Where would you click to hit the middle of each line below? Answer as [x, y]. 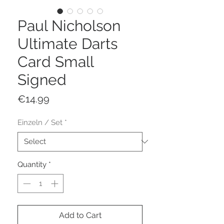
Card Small [55, 61]
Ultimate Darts [67, 43]
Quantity [32, 164]
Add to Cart [80, 215]
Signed [42, 79]
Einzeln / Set [40, 122]
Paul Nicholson [69, 25]
